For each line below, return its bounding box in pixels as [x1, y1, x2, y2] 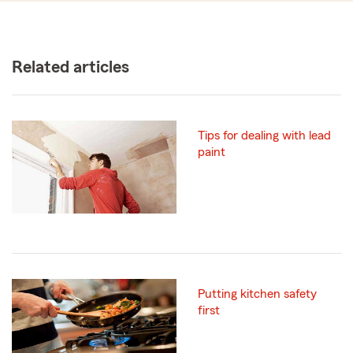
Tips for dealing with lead [198, 129, 331, 143]
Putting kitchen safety [198, 287, 317, 300]
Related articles [12, 58, 129, 76]
